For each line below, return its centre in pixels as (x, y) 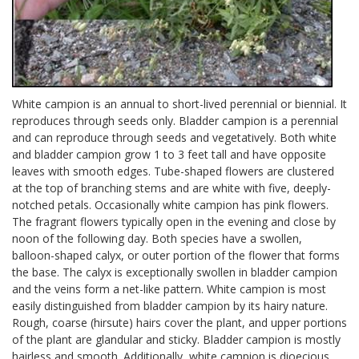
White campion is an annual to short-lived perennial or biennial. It (179, 104)
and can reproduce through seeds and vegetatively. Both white (174, 137)
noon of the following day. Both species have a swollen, (157, 238)
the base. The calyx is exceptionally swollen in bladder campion (175, 272)
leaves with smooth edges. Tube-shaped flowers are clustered (173, 171)
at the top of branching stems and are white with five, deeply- (171, 188)
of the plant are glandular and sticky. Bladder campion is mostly (176, 339)
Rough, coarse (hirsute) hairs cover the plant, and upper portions (179, 323)
